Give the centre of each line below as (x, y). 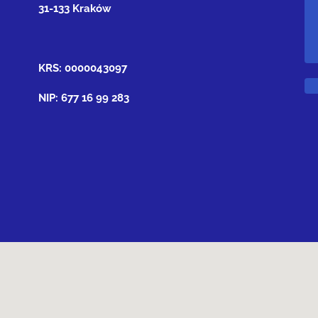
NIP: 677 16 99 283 (84, 98)
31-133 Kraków (75, 9)
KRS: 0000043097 (83, 68)
